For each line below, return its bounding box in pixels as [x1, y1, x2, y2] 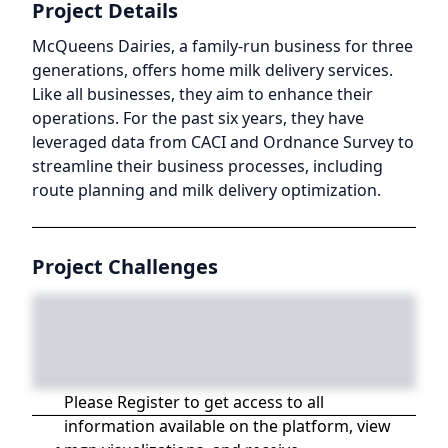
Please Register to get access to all [64, 391, 324, 413]
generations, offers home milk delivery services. [32, 59, 393, 81]
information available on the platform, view [64, 415, 391, 437]
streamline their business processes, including [32, 155, 383, 177]
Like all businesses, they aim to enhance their [32, 83, 373, 105]
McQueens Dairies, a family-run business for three [32, 35, 413, 57]
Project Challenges [32, 253, 218, 280]
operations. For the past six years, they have [32, 107, 364, 129]
